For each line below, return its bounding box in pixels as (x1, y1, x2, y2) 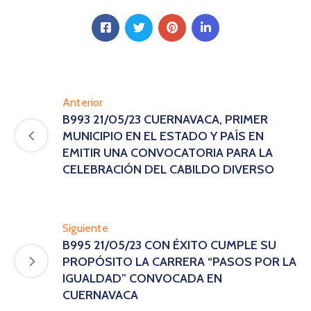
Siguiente (62, 221, 108, 235)
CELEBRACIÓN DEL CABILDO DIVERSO (62, 161, 274, 177)
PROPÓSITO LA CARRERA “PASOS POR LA (62, 253, 296, 269)
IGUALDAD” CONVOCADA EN (62, 270, 222, 286)
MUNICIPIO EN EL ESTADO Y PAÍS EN (62, 128, 264, 144)
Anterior (62, 95, 103, 109)
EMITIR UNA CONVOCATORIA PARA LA (62, 144, 273, 160)
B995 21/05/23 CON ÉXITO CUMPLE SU (62, 237, 276, 253)
